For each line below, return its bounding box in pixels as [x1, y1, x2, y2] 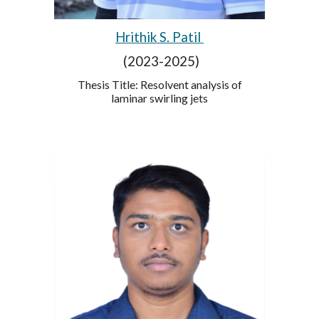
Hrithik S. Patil [115, 28, 204, 45]
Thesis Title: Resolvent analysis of [77, 77, 242, 91]
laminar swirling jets [111, 90, 208, 105]
